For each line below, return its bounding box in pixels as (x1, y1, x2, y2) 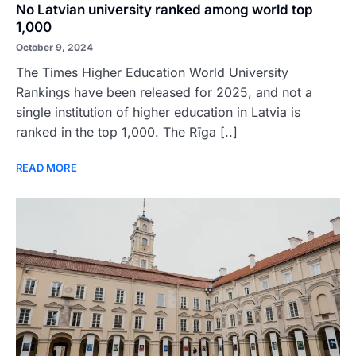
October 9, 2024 (16, 41, 93, 53)
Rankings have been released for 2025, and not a (16, 84, 312, 100)
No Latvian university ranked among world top (16, 2, 313, 17)
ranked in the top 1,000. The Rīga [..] (16, 124, 238, 140)
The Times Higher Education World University (16, 64, 288, 80)
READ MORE (16, 161, 77, 174)
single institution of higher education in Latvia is (16, 104, 300, 120)
